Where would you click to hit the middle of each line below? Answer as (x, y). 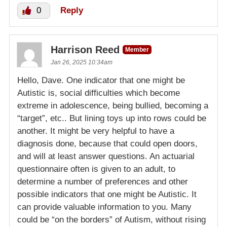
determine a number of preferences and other (103, 182)
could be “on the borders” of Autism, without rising (111, 220)
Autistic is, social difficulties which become (99, 93)
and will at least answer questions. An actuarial (106, 157)
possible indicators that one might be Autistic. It (107, 195)
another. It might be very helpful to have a (96, 131)
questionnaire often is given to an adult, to (96, 169)
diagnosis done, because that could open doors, (107, 144)
